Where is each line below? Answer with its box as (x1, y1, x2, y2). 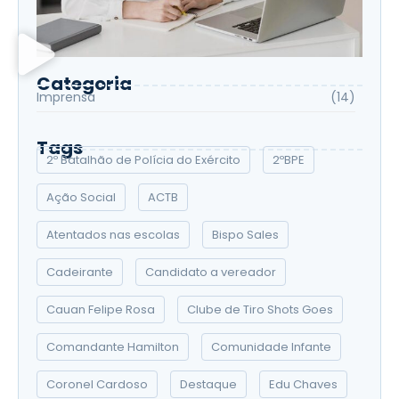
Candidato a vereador (145, 263, 276, 281)
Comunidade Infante (211, 338, 331, 355)
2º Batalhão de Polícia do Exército (46, 151, 240, 168)
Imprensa (37, 87, 95, 106)
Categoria (37, 70, 132, 96)
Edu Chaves (269, 375, 338, 393)
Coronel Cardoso (46, 375, 148, 393)
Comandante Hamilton (46, 338, 179, 355)
